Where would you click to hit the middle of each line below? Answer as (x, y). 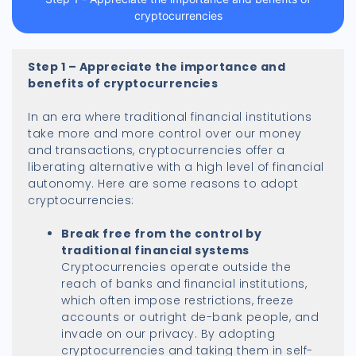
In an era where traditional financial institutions (170, 116)
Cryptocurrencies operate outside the (176, 267)
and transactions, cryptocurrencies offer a (156, 150)
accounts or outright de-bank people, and (190, 317)
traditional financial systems (155, 250)
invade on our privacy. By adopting (168, 333)
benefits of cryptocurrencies (123, 83)
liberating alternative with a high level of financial (176, 166)
